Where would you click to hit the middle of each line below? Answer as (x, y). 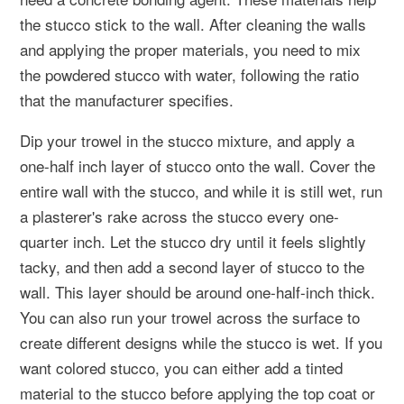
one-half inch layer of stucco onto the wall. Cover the (197, 165)
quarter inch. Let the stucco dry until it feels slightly (193, 241)
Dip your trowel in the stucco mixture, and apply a (187, 140)
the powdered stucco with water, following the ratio (189, 74)
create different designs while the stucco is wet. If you (201, 342)
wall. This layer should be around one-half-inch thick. (197, 291)
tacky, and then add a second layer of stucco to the (192, 266)
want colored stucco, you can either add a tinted (181, 367)
